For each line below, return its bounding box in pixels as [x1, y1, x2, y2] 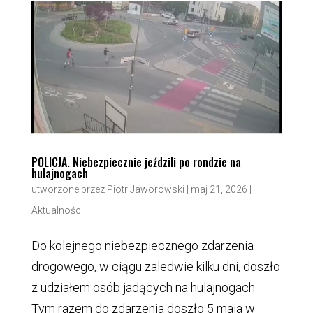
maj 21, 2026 [190, 183, 247, 195]
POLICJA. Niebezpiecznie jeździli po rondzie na [31, 153, 241, 170]
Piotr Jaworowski [106, 183, 184, 195]
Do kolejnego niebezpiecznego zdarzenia [31, 238, 254, 253]
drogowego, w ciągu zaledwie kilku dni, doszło [31, 259, 280, 274]
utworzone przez [31, 183, 107, 195]
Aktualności [31, 204, 83, 216]
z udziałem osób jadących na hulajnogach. [31, 279, 257, 295]
